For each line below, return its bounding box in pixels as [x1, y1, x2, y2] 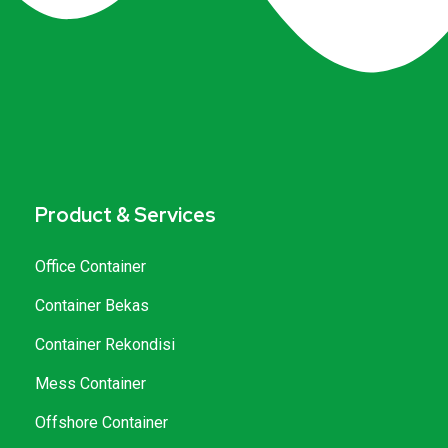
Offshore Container [35, 413, 168, 433]
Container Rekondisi [35, 335, 175, 355]
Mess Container [35, 374, 146, 394]
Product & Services [35, 202, 216, 229]
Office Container [35, 257, 146, 277]
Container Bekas [35, 296, 149, 316]
